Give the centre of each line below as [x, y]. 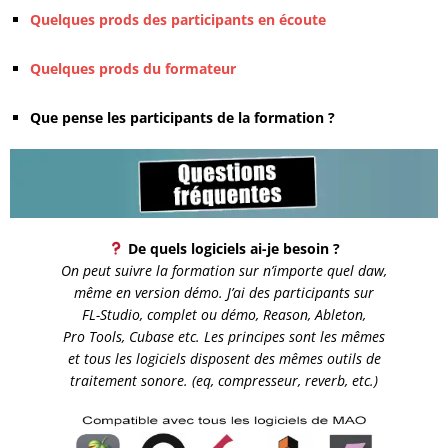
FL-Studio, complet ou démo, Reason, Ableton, [224, 314]
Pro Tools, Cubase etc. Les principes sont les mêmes [224, 336]
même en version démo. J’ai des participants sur [224, 292]
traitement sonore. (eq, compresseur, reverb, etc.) [224, 380]
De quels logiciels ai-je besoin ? [231, 248]
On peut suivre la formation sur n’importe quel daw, [224, 270]
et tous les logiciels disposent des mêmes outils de [224, 358]
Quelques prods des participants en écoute [178, 20]
